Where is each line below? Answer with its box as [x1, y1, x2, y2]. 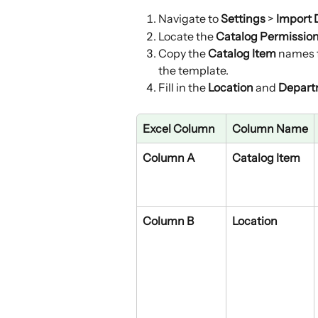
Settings [221, 11, 265, 26]
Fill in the [158, 80, 208, 95]
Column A [143, 150, 195, 165]
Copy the [158, 46, 208, 61]
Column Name [232, 121, 308, 136]
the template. [158, 63, 229, 78]
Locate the [158, 28, 216, 43]
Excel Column [143, 121, 215, 136]
